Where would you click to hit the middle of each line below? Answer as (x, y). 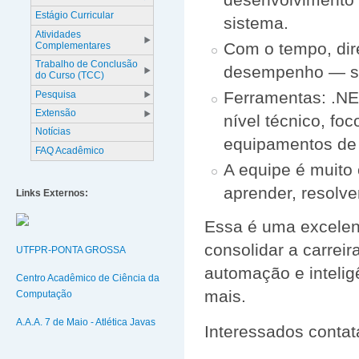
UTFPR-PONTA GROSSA (71, 250)
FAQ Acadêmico (70, 150)
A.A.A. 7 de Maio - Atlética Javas (86, 322)
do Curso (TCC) (70, 76)
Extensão (56, 113)
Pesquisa (56, 94)
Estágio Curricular (75, 16)
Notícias (53, 132)
